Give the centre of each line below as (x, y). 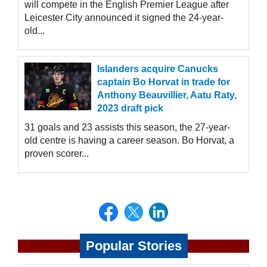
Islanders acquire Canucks (158, 69)
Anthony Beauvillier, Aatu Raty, (167, 95)
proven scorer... (57, 154)
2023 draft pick (130, 108)
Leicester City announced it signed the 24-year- (124, 18)
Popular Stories (133, 246)
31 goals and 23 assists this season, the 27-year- (127, 128)
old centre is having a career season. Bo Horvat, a (129, 141)
